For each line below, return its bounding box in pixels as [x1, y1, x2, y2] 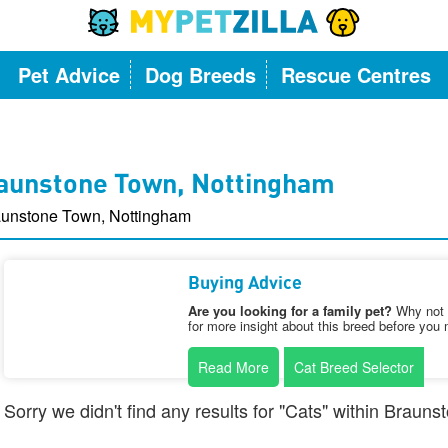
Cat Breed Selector [293, 357, 414, 377]
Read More [197, 357, 269, 377]
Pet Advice [17, 60, 120, 89]
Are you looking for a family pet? [187, 301, 392, 320]
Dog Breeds [144, 60, 256, 89]
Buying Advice [187, 275, 302, 293]
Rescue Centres [280, 60, 431, 89]
